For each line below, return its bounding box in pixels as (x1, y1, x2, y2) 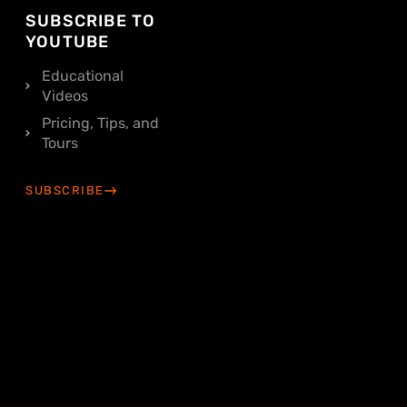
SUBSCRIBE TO (25, 10, 156, 31)
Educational (42, 66, 124, 84)
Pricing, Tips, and (42, 114, 159, 132)
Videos (42, 86, 88, 104)
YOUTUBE (25, 31, 110, 52)
